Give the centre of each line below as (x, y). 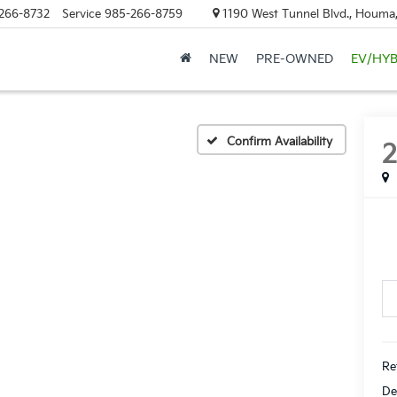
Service (81, 14)
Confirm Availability (280, 141)
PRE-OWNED (294, 59)
